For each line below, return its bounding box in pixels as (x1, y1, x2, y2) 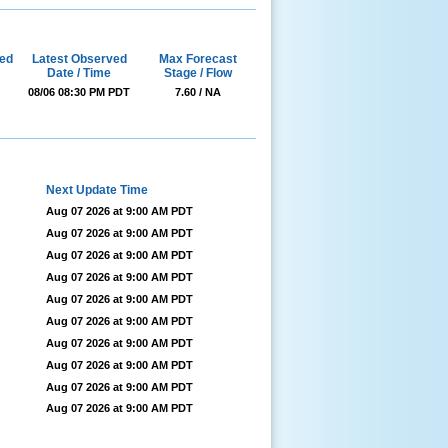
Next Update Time (46, 182, 148, 197)
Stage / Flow (164, 66, 232, 81)
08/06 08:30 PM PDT (28, 86, 130, 99)
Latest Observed (31, 52, 127, 67)
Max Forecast (159, 52, 237, 67)
